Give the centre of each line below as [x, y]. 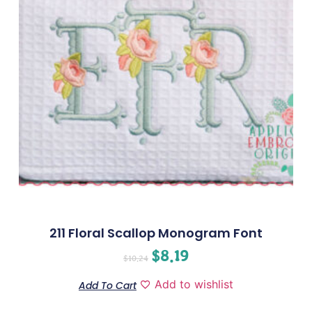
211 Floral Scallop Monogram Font [156, 233]
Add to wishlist [194, 284]
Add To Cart [108, 286]
